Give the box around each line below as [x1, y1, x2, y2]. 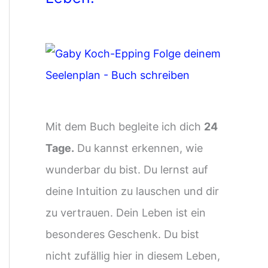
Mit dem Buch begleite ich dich [45, 120, 204, 133]
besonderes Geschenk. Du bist [45, 228, 199, 241]
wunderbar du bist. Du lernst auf [45, 163, 208, 176]
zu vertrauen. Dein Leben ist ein [45, 206, 206, 220]
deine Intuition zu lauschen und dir [45, 185, 219, 198]
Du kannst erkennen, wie [74, 142, 203, 155]
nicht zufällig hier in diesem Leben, [45, 249, 220, 263]
